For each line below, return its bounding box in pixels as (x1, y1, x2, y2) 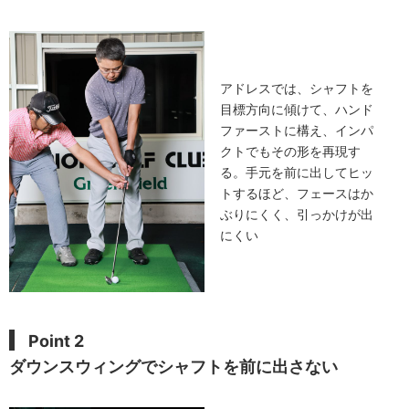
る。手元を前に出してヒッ (220, 163, 374, 180)
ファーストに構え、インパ (220, 121, 374, 138)
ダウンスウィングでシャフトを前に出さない (9, 356, 338, 376)
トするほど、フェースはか (220, 184, 374, 201)
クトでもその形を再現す (220, 142, 362, 159)
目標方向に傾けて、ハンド (220, 100, 374, 117)
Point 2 (28, 330, 84, 351)
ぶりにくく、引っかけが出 (220, 205, 374, 222)
